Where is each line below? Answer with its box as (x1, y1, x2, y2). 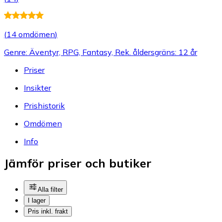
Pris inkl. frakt (28, 208, 68, 216)
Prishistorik (24, 100, 65, 111)
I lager (28, 197, 46, 205)
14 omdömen (6, 29, 55, 39)
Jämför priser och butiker (4, 156, 152, 171)
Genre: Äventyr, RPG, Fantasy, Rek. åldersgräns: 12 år (4, 47, 197, 57)
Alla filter (38, 186, 63, 194)
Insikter (24, 82, 51, 93)
